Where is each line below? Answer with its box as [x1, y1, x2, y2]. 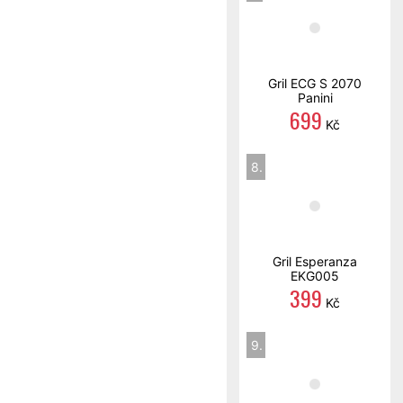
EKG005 [291, 268, 339, 283]
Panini [297, 90, 333, 105]
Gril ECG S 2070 [268, 76, 362, 91]
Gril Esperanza [273, 254, 357, 269]
